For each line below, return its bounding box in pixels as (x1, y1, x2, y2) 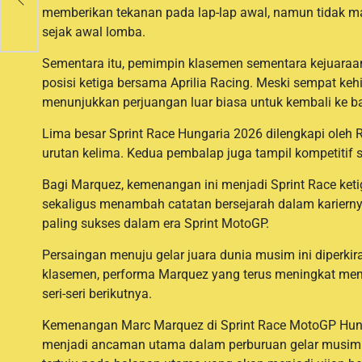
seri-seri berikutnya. (42, 285, 152, 301)
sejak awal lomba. (42, 23, 145, 40)
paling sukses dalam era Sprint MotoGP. (42, 215, 269, 231)
